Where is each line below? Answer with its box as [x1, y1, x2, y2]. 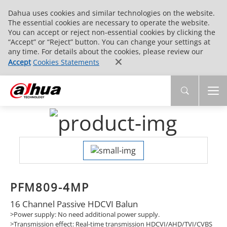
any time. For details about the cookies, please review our [8, 47, 203, 56]
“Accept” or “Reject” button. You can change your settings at [8, 37, 210, 47]
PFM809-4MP [10, 179, 89, 195]
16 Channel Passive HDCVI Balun [10, 198, 138, 210]
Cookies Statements [33, 57, 99, 67]
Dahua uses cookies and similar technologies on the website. [8, 8, 215, 18]
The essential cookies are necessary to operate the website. [8, 18, 210, 27]
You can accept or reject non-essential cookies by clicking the [8, 27, 215, 37]
